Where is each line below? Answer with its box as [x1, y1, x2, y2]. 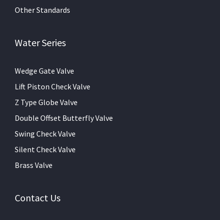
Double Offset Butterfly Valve [15, 113, 113, 123]
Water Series [15, 36, 66, 49]
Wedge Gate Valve [15, 66, 74, 76]
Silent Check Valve [15, 144, 76, 155]
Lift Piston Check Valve [15, 82, 90, 92]
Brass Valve [15, 160, 53, 170]
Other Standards [15, 5, 70, 15]
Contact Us [15, 192, 60, 204]
